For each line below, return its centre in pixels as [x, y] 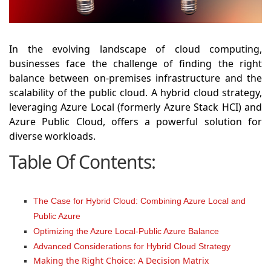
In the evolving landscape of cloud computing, [135, 49]
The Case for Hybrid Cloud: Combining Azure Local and [139, 201]
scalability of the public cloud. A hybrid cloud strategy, [135, 92]
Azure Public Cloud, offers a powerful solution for [135, 121]
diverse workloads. [52, 136]
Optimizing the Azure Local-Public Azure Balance [126, 231]
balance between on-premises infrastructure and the [135, 78]
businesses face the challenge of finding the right [135, 63]
